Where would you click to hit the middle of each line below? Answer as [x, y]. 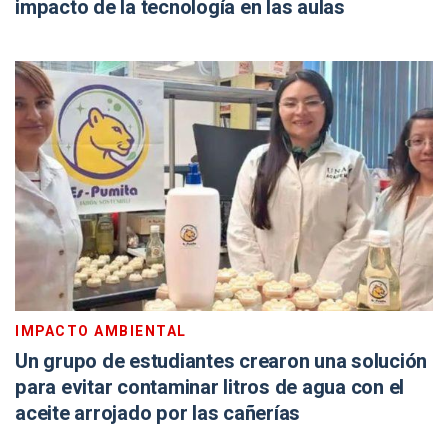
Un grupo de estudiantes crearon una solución [221, 361]
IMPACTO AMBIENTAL [101, 331]
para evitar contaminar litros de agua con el [209, 387]
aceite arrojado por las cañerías [157, 413]
